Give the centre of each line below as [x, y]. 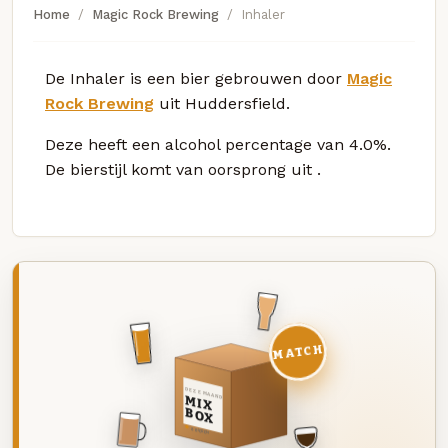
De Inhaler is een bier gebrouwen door [196, 78]
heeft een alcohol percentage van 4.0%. [239, 144]
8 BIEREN [200, 431]
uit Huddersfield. [222, 103]
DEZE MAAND [203, 393]
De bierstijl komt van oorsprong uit [181, 169]
